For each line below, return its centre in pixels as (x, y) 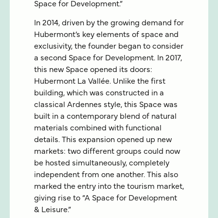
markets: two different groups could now (107, 151)
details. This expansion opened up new (103, 140)
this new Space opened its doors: (93, 70)
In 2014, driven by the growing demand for (109, 23)
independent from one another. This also (106, 175)
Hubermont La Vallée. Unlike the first (100, 81)
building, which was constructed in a (99, 93)
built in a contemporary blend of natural (105, 116)
